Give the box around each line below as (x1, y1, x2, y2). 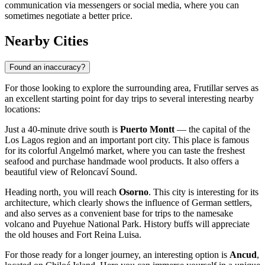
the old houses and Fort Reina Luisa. (5, 230, 141, 240)
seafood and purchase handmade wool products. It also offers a (5, 156, 239, 166)
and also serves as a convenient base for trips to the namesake (5, 208, 233, 218)
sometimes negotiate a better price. (5, 11, 132, 21)
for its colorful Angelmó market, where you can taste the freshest (5, 146, 245, 156)
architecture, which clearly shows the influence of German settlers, (5, 198, 252, 208)
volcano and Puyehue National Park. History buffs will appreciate (5, 219, 250, 229)
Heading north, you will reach (5, 187, 119, 197)
